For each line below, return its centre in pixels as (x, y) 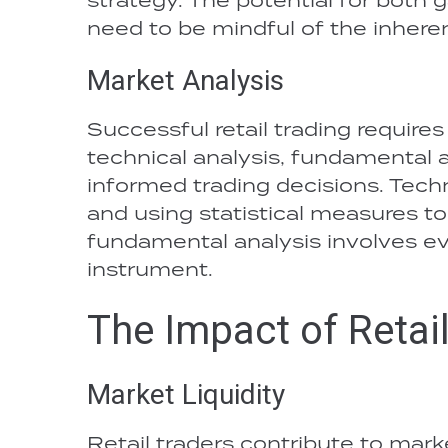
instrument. (150, 268)
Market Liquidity (186, 394)
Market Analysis (185, 80)
